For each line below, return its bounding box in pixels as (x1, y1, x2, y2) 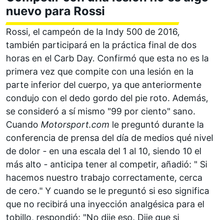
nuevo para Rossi (6, 3, 105, 18)
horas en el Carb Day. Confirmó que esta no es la (6, 53, 209, 63)
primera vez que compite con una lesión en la (6, 66, 193, 77)
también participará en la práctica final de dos (6, 39, 196, 50)
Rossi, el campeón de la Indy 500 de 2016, (6, 26, 180, 37)
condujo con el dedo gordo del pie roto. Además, (6, 92, 208, 103)
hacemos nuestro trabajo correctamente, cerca (6, 172, 202, 183)
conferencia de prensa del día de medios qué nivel (6, 132, 213, 143)
